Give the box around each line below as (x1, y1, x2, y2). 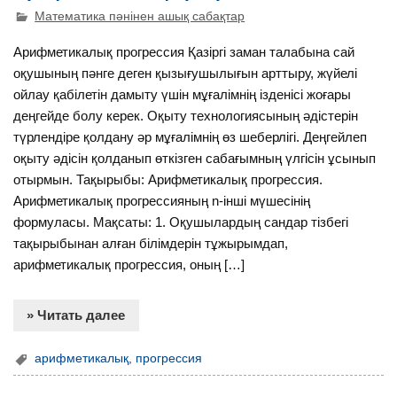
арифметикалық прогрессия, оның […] (13, 256, 245, 272)
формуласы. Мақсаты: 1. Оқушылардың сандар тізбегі (13, 214, 349, 230)
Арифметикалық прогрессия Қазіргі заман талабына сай (13, 43, 355, 59)
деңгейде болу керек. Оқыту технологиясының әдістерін (13, 107, 359, 123)
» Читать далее (27, 307, 126, 323)
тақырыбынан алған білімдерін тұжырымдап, (13, 235, 289, 251)
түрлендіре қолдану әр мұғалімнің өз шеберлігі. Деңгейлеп (13, 128, 368, 144)
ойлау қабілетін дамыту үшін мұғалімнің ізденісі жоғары (13, 86, 352, 102)
